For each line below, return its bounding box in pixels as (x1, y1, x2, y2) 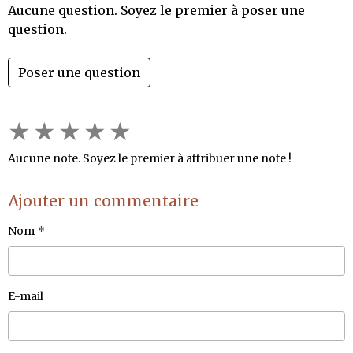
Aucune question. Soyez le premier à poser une (8, 2, 305, 18)
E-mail (8, 288, 43, 303)
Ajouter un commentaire (8, 191, 199, 210)
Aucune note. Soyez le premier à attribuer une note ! (8, 150, 292, 165)
